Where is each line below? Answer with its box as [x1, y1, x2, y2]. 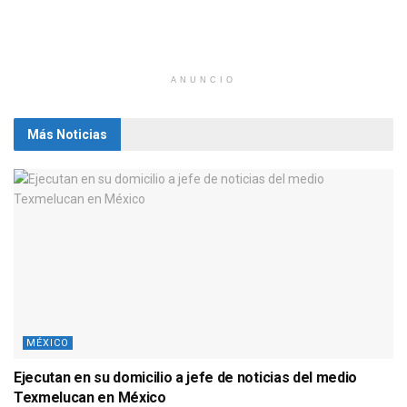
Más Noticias [27, 126, 107, 142]
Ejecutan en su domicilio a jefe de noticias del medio [14, 368, 358, 386]
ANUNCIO [171, 74, 236, 84]
